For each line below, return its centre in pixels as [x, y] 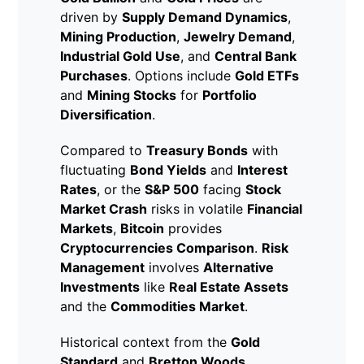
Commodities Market [178, 307]
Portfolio [230, 95]
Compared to [104, 151]
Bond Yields [169, 170]
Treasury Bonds [197, 151]
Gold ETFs [267, 76]
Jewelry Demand [238, 37]
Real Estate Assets [229, 287]
